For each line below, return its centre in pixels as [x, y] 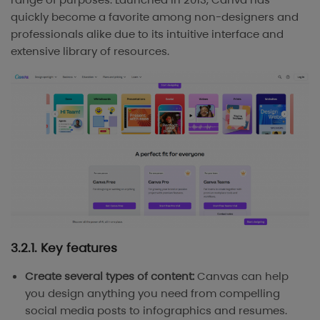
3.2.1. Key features [64, 248]
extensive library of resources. [90, 51]
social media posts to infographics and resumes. [156, 310]
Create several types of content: [111, 276]
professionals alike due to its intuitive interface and [147, 34]
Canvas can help [243, 276]
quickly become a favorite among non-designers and [155, 16]
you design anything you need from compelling [152, 293]
